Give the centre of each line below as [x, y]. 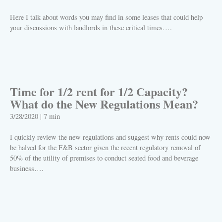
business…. [27, 168]
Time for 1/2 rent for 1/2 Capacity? [99, 92]
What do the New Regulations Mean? [104, 104]
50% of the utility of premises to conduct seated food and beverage [104, 158]
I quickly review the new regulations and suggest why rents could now [110, 137]
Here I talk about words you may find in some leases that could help [106, 17]
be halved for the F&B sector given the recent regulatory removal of [105, 148]
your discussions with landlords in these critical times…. [91, 28]
